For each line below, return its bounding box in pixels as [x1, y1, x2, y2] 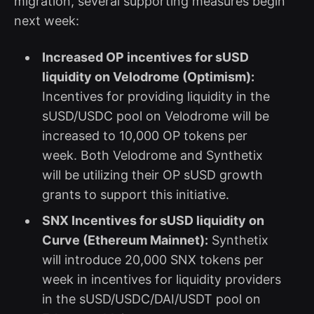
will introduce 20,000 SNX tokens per [41, 252, 264, 267]
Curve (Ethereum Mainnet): [41, 232, 208, 247]
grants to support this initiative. [41, 186, 229, 202]
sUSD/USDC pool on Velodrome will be [41, 108, 269, 123]
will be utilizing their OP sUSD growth [41, 167, 263, 182]
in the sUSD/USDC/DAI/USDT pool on [41, 291, 261, 306]
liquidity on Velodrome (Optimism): [41, 69, 254, 84]
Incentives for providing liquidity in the [41, 88, 270, 104]
